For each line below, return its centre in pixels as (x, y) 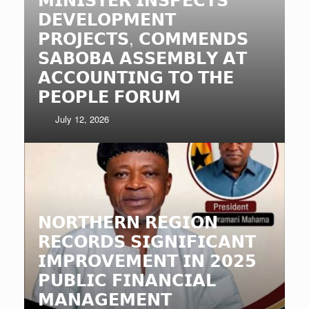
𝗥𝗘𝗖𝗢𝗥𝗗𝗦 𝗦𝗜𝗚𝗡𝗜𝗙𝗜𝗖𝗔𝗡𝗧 (147, 241)
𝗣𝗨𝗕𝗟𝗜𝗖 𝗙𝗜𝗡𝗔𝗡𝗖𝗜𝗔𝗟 (127, 279)
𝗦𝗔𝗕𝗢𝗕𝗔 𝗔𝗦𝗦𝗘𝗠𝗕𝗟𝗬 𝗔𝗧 (142, 57)
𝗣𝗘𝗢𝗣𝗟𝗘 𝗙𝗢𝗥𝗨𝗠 (109, 96)
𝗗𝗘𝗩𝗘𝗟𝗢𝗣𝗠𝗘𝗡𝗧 (107, 19)
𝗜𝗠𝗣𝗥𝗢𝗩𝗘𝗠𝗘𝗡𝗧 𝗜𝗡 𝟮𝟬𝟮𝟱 (147, 260)
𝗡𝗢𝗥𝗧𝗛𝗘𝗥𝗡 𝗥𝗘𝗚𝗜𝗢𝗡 (128, 221)
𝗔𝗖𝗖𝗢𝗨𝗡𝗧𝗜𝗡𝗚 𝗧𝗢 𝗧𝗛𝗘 (136, 77)
